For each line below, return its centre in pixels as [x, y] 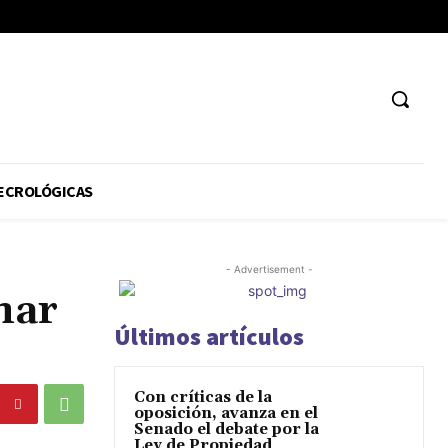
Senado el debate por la [226, 430]
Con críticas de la [203, 398]
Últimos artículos [209, 337]
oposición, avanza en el [226, 414]
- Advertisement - [269, 269]
